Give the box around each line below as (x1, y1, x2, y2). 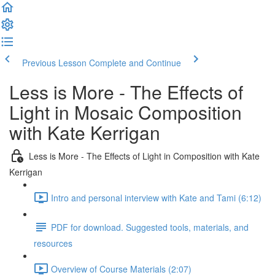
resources (34, 237, 72, 249)
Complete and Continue (89, 56, 181, 69)
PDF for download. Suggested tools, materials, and (51, 220, 249, 233)
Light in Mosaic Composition (9, 99, 242, 125)
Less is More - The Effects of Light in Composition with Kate (29, 149, 260, 162)
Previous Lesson (22, 56, 87, 69)
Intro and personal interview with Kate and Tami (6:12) (51, 191, 261, 204)
